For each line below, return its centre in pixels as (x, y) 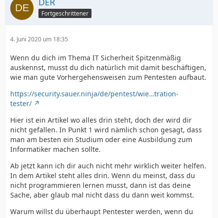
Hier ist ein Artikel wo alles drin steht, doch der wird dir (101, 120)
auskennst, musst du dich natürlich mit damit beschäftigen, (108, 68)
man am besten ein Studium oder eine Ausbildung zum (101, 140)
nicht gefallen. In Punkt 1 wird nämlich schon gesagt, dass (106, 130)
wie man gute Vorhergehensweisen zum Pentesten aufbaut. (108, 77)
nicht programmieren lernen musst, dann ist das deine (100, 185)
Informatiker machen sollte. (55, 149)
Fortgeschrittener (65, 13)
